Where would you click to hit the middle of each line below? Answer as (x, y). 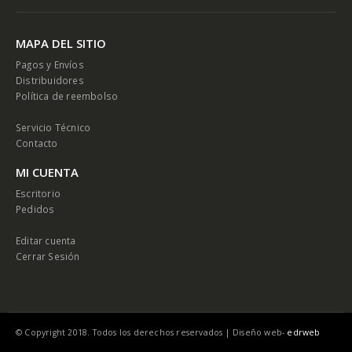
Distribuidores (50, 80)
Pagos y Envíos (50, 64)
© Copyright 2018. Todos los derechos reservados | (124, 332)
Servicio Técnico (53, 127)
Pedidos (35, 209)
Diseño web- (260, 332)
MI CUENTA (47, 172)
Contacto (37, 143)
